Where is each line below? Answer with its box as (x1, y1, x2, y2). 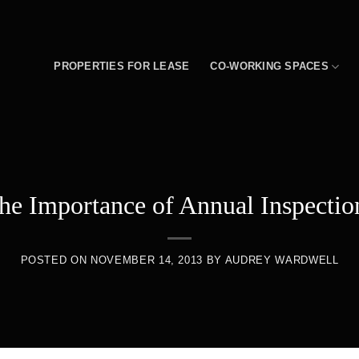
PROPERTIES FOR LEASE (54, 60, 190, 72)
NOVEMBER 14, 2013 (91, 254, 204, 267)
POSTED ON (20, 254, 91, 267)
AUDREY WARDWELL (224, 254, 339, 267)
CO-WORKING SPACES (210, 60, 329, 72)
